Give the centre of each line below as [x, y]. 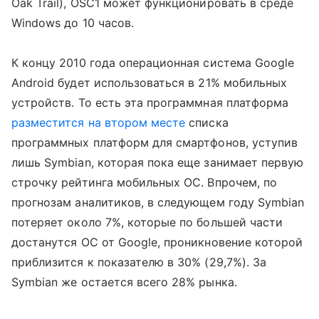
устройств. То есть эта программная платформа [150, 102]
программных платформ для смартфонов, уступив [155, 142]
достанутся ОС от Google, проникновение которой [157, 242]
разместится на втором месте [99, 122]
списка [207, 122]
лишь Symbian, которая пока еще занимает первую [158, 162]
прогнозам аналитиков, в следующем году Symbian [158, 202]
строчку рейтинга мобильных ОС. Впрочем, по [145, 182]
